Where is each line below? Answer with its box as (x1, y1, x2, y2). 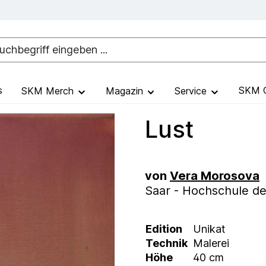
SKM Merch (21, 84, 77, 97)
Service (175, 84, 210, 97)
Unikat (193, 223, 226, 236)
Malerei (193, 237, 229, 250)
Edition (145, 223, 182, 236)
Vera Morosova (170, 168, 259, 183)
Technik (145, 237, 188, 250)
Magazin (105, 84, 146, 97)
